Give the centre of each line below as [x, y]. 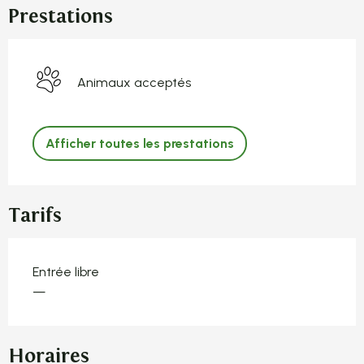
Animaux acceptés [134, 82]
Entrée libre [66, 272]
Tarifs [35, 216]
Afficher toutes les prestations [140, 143]
